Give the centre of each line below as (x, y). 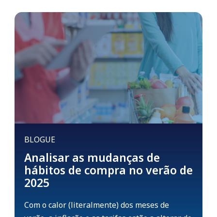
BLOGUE (40, 140)
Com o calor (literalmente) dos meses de (97, 205)
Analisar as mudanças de (92, 158)
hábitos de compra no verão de (108, 170)
